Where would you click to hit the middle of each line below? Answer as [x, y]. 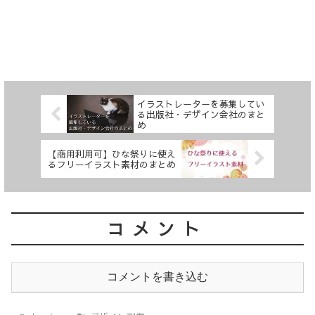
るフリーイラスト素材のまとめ [111, 164]
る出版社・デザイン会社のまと [201, 114]
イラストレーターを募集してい [201, 103]
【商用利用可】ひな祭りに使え [111, 153]
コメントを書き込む [157, 276]
